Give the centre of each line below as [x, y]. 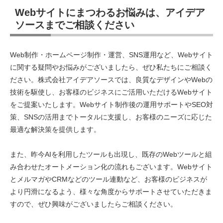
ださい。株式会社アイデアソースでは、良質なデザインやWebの [111, 80]
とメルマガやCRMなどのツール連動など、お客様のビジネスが [109, 179]
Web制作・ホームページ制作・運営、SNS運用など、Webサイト [111, 55]
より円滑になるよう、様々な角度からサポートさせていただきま [111, 192]
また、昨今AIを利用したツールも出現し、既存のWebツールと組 [111, 155]
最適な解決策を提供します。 [55, 130]
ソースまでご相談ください [75, 25]
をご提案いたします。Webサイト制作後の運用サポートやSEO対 [111, 105]
